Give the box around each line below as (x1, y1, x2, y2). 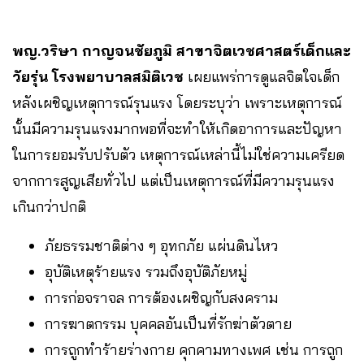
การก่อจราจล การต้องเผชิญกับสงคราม (45, 288, 278, 307)
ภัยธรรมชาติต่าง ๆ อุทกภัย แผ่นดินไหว (45, 236, 278, 255)
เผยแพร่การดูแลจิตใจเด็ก (184, 67, 340, 86)
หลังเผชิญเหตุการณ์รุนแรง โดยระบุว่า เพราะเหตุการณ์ (12, 93, 342, 112)
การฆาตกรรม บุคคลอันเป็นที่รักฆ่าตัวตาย (45, 314, 292, 333)
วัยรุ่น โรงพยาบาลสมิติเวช (12, 67, 184, 86)
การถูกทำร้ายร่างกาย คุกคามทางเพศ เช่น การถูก (45, 340, 343, 359)
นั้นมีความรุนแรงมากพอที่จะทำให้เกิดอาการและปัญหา (12, 119, 342, 138)
